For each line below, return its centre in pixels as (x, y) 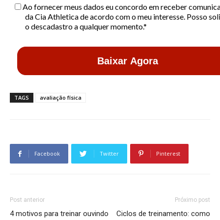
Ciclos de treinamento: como (163, 213)
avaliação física (61, 97)
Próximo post (192, 200)
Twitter (109, 153)
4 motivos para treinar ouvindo (59, 213)
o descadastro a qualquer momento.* (86, 26)
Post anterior (27, 200)
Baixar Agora (128, 61)
